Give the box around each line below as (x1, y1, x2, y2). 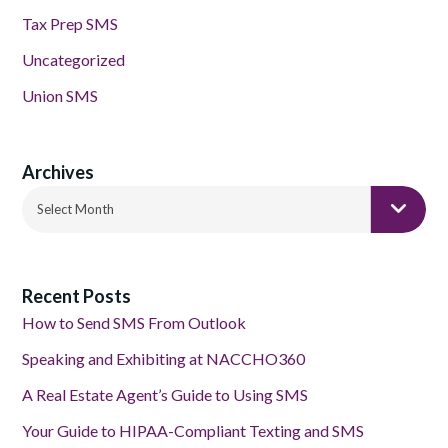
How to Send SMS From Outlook (22, 312, 246, 332)
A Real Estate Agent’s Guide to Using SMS (22, 384, 308, 404)
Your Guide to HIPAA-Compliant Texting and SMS (22, 420, 367, 440)
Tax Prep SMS (22, 13, 118, 33)
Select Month (37, 200, 114, 217)
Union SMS (22, 85, 98, 105)
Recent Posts (22, 284, 131, 307)
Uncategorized (22, 49, 125, 69)
